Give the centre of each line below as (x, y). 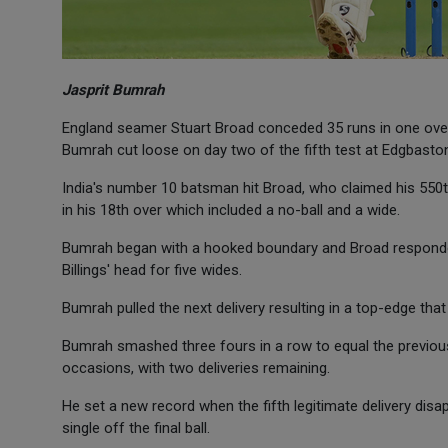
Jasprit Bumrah (113, 90)
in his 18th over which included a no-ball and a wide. (231, 210)
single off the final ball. (136, 428)
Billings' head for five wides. (152, 270)
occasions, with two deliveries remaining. (196, 368)
